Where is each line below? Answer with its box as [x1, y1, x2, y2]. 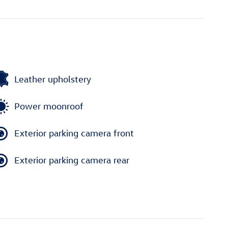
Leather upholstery [14, 74, 91, 85]
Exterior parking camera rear [14, 155, 129, 166]
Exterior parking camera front [14, 128, 134, 139]
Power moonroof [14, 101, 83, 112]
